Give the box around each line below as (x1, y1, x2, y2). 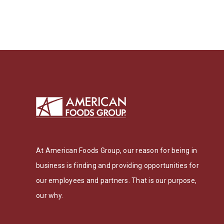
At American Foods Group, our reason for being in (36, 146, 197, 155)
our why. (36, 191, 63, 200)
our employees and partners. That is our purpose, (36, 176, 196, 185)
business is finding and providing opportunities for (36, 161, 199, 170)
